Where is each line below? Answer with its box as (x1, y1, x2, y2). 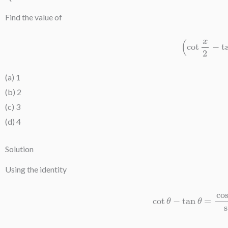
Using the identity (5, 164, 67, 175)
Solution (5, 144, 34, 154)
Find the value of (5, 12, 62, 22)
